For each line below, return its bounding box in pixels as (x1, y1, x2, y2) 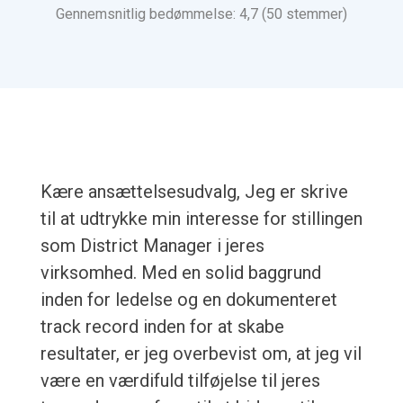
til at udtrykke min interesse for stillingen (40, 208, 363, 230)
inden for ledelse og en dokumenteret (40, 289, 337, 311)
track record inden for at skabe (40, 316, 284, 338)
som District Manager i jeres (40, 235, 264, 257)
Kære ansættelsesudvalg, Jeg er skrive (40, 181, 348, 203)
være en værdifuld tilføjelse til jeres (40, 370, 320, 392)
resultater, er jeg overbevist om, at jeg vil (40, 343, 362, 365)
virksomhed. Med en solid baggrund (40, 262, 321, 284)
